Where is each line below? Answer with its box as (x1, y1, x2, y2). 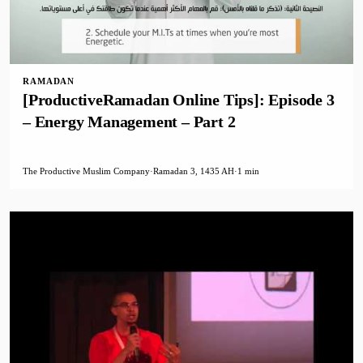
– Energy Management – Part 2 (23, 113, 236, 131)
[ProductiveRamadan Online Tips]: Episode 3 (23, 91, 335, 109)
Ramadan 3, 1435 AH (153, 166, 234, 177)
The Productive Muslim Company (23, 166, 150, 177)
